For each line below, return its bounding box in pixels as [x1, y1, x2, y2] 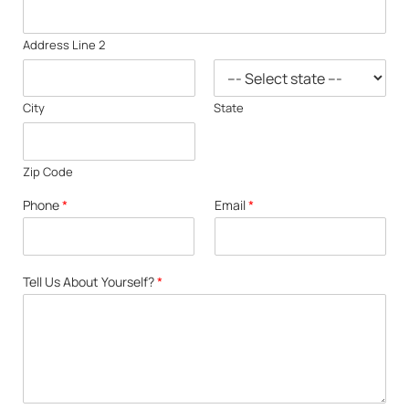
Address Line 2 [23, 36, 105, 53]
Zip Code [23, 163, 73, 180]
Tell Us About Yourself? [23, 272, 157, 290]
